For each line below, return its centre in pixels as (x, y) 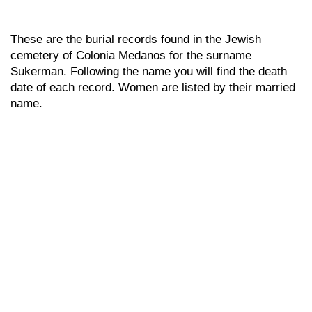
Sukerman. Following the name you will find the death (149, 71)
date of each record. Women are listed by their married (153, 87)
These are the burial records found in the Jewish (136, 39)
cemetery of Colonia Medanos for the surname (131, 55)
